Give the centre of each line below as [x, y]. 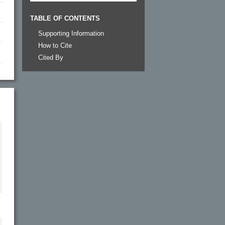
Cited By [51, 57]
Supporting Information [71, 33]
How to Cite [55, 45]
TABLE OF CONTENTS [65, 18]
